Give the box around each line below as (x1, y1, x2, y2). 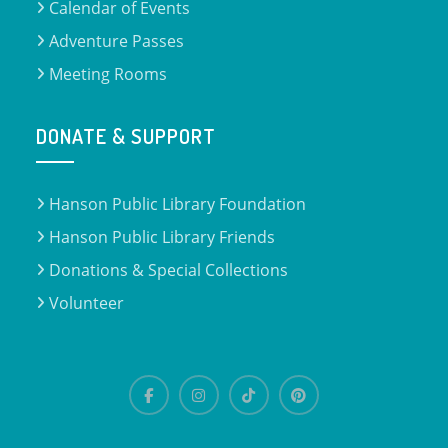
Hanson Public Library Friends (49, 226, 276, 248)
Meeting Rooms (49, 63, 168, 85)
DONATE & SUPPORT (36, 123, 217, 149)
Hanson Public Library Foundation (49, 193, 307, 215)
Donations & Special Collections (49, 259, 289, 281)
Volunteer (49, 292, 125, 314)
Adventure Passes (49, 30, 185, 52)
